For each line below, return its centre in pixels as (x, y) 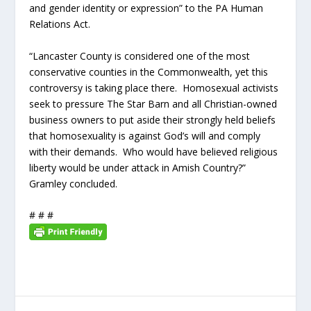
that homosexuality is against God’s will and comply (145, 135)
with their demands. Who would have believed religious (154, 151)
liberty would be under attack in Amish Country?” (138, 167)
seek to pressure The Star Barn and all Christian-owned (153, 103)
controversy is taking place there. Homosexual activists (154, 87)
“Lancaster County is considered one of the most (140, 56)
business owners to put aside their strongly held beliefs (153, 119)
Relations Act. (61, 24)
